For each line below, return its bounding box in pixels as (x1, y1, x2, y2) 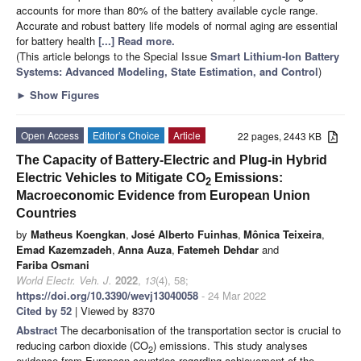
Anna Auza (118, 241, 172, 257)
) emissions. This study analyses (153, 337, 308, 353)
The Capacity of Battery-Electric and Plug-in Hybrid (16, 152, 327, 167)
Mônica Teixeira (243, 226, 322, 242)
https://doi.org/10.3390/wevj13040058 (16, 287, 198, 303)
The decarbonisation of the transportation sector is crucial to (60, 322, 341, 338)
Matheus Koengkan (31, 226, 126, 242)
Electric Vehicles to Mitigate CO (16, 170, 205, 185)
